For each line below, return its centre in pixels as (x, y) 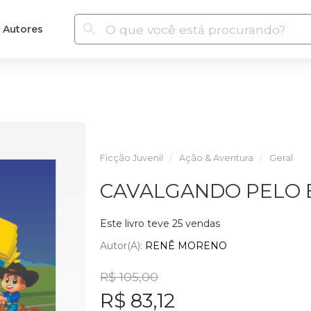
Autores (23, 29)
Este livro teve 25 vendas (160, 224)
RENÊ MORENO (186, 245)
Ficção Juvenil (131, 158)
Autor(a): (122, 245)
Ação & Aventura (216, 158)
